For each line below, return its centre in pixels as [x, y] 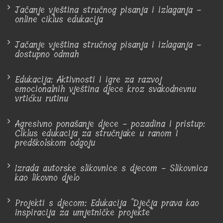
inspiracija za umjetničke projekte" [84, 212]
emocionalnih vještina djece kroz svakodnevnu [106, 89]
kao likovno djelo [47, 177]
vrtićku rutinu [42, 98]
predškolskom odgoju [55, 143]
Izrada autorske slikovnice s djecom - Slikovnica [111, 168]
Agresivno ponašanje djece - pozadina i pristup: [110, 124]
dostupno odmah [47, 54]
